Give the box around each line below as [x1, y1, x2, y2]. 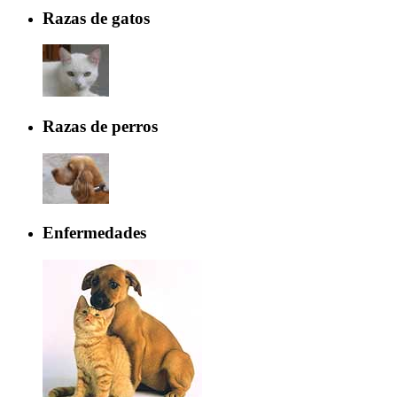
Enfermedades [43, 223, 146, 243]
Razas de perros [43, 116, 158, 136]
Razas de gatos [43, 8, 150, 27]
